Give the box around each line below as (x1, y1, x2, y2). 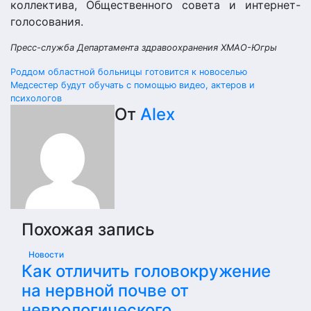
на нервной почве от (22, 280, 189, 301)
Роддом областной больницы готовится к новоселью (10, 67, 247, 77)
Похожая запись (22, 219, 155, 239)
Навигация (10, 64, 127, 91)
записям (10, 117, 101, 144)
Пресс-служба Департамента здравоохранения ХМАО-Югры (10, 42, 277, 53)
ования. (42, 15, 83, 28)
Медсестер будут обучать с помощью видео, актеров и (10, 80, 255, 90)
